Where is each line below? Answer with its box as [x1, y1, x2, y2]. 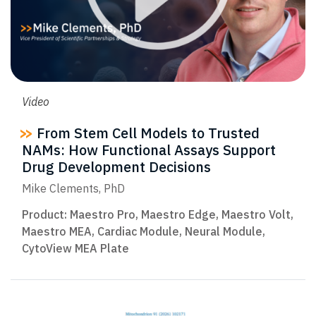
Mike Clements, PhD [22, 181, 125, 196]
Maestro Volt [221, 207, 291, 221]
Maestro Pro [70, 207, 135, 221]
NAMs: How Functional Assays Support [22, 140, 276, 159]
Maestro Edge [141, 207, 216, 221]
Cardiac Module [97, 224, 179, 238]
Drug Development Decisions [22, 157, 211, 176]
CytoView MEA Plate [22, 241, 129, 255]
